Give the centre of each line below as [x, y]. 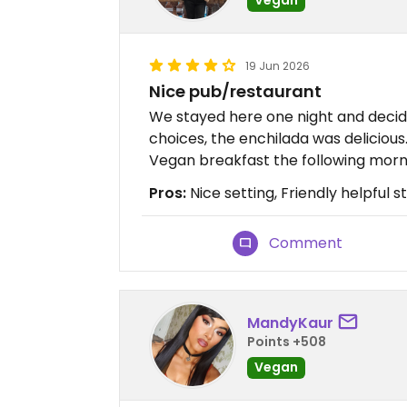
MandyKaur [290, 323]
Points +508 [287, 341]
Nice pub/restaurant [235, 91]
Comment [306, 243]
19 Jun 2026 [278, 66]
